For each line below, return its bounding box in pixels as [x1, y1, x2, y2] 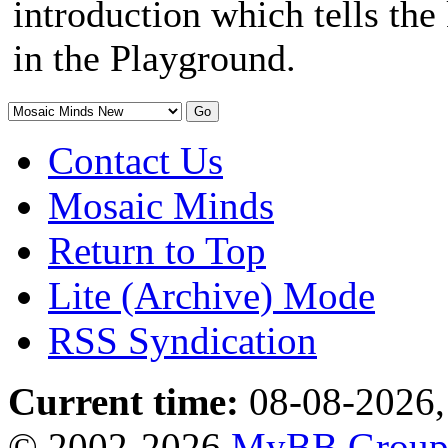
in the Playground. [13, 37, 296, 79]
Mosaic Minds [48, 184, 274, 227]
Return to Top [48, 229, 266, 272]
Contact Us [48, 139, 223, 182]
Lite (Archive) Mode [48, 274, 375, 317]
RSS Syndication [48, 319, 317, 362]
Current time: [8, 380, 239, 423]
